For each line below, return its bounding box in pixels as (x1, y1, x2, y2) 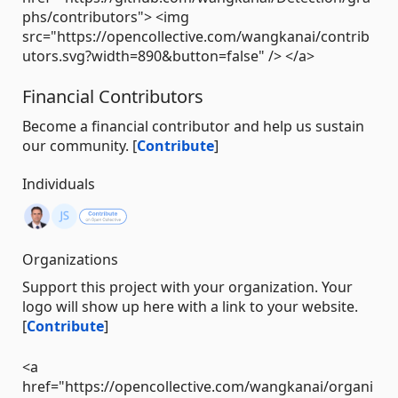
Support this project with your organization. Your (22, 277, 353, 298)
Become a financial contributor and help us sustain (22, 116, 364, 137)
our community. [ (22, 136, 137, 156)
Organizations (22, 250, 118, 270)
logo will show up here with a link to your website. (22, 297, 358, 317)
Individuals (22, 174, 95, 195)
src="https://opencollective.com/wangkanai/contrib (22, 27, 370, 47)
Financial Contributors (22, 84, 203, 109)
